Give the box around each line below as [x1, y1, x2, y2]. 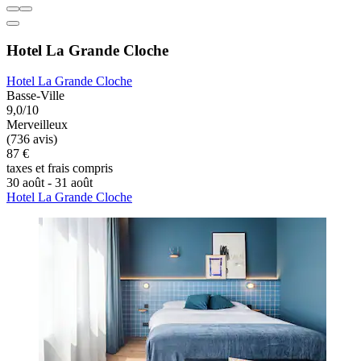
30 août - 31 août [6, 176, 93, 190]
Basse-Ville [6, 89, 64, 103]
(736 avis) [6, 132, 57, 147]
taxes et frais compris [6, 161, 113, 176]
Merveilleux [6, 118, 68, 132]
